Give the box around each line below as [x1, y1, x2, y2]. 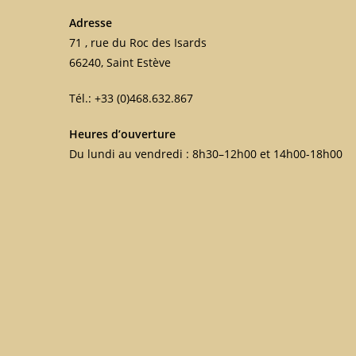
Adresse [69, 15, 112, 31]
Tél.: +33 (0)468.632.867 [69, 91, 193, 106]
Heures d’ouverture [69, 126, 176, 142]
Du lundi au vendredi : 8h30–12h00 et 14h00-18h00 [69, 146, 342, 162]
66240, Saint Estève [69, 55, 171, 71]
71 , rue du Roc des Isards [69, 35, 207, 51]
